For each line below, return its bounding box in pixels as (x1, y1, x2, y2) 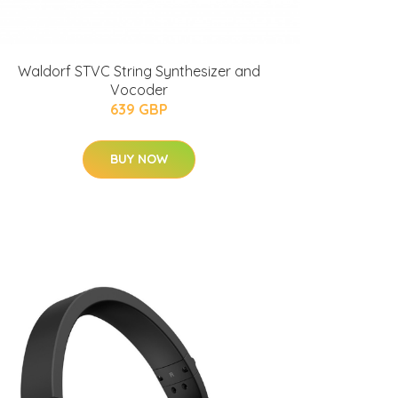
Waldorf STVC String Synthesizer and (17, 62, 260, 80)
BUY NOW (109, 151, 168, 167)
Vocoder (109, 81, 168, 99)
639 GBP (109, 100, 168, 118)
